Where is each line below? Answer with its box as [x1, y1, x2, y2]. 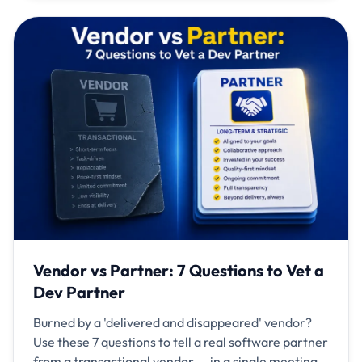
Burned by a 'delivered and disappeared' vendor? [33, 314, 312, 330]
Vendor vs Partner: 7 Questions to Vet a [33, 259, 324, 280]
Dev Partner [33, 281, 125, 302]
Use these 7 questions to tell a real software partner [33, 333, 328, 350]
